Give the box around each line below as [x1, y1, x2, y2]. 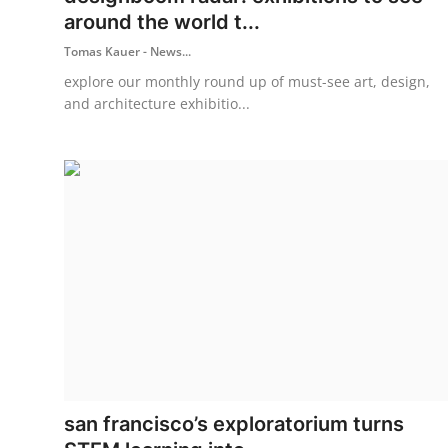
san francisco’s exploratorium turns [64, 411, 404, 436]
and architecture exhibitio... [64, 93, 250, 113]
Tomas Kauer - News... [64, 42, 191, 60]
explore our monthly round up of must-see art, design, [64, 71, 430, 91]
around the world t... [64, 9, 260, 34]
